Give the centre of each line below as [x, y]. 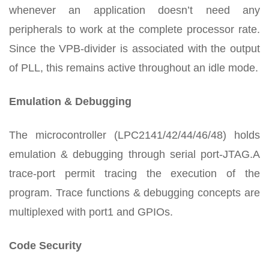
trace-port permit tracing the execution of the [134, 173]
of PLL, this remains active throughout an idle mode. [134, 68]
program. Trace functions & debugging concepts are [134, 192]
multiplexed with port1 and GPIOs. [91, 212]
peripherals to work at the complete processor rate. [134, 29]
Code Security [45, 245]
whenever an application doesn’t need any [134, 10]
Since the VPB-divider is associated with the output [134, 48]
